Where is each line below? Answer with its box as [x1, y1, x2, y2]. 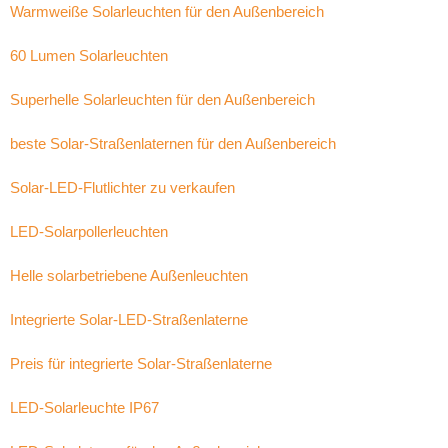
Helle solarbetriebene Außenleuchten [10, 267, 248, 284]
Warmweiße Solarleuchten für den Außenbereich [10, 3, 324, 20]
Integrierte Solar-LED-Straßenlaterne [10, 311, 248, 328]
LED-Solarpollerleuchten [10, 223, 168, 240]
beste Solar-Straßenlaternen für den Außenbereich [10, 135, 336, 152]
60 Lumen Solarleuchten [10, 47, 168, 64]
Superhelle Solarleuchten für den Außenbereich [10, 91, 315, 108]
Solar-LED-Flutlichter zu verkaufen [10, 179, 235, 196]
